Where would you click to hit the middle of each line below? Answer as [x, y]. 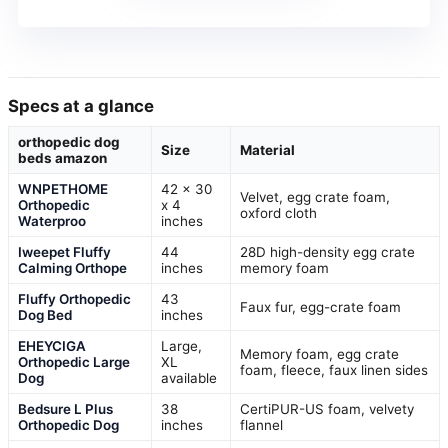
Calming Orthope [72, 268]
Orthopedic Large [74, 362]
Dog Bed [45, 315]
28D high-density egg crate [327, 252]
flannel [261, 425]
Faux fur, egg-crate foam [320, 307]
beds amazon [62, 158]
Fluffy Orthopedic [74, 299]
